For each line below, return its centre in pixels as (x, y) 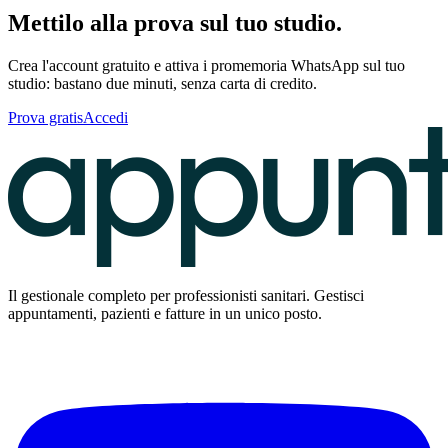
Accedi (105, 118)
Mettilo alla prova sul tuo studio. (175, 23)
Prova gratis (45, 118)
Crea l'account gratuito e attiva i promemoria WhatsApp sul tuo (206, 66)
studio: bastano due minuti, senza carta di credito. (162, 84)
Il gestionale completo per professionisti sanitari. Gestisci (186, 296)
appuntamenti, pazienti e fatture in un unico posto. (165, 314)
